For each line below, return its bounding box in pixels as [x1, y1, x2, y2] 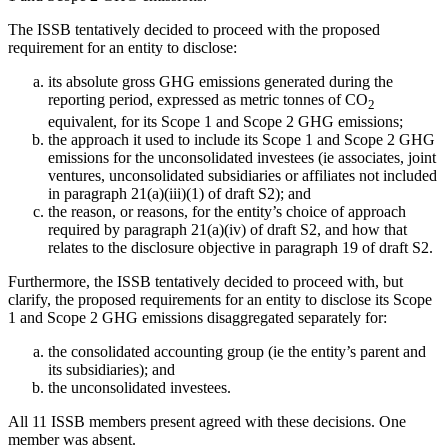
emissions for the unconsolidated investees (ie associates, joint [48, 149, 436, 167]
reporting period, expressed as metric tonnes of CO [48, 90, 368, 108]
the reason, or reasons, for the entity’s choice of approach [48, 203, 406, 221]
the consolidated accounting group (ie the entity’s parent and [48, 343, 426, 361]
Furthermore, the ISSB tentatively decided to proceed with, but [8, 273, 403, 291]
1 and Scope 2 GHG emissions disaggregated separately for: [8, 309, 387, 327]
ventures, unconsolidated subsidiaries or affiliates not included [48, 167, 437, 185]
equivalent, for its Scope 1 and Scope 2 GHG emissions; [48, 113, 403, 131]
